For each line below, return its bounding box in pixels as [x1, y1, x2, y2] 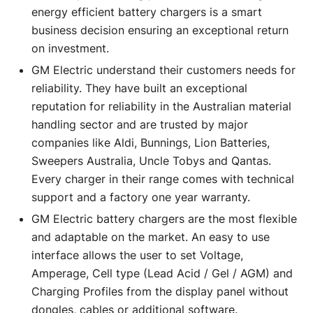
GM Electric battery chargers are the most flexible [31, 211, 297, 226]
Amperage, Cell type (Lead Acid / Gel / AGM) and [31, 265, 293, 280]
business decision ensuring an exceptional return [31, 22, 289, 37]
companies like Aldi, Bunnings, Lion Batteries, [31, 135, 270, 150]
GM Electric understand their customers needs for [31, 62, 296, 77]
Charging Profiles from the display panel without [31, 284, 289, 298]
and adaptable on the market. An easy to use [31, 229, 270, 244]
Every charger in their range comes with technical [31, 171, 294, 186]
